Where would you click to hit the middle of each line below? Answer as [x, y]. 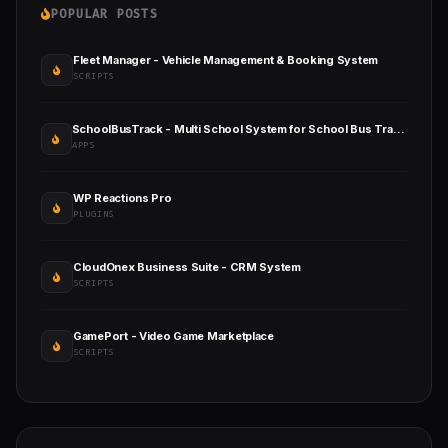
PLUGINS [94, 214]
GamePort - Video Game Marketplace [173, 336]
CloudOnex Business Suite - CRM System [187, 267]
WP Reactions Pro [122, 198]
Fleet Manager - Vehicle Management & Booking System [225, 60]
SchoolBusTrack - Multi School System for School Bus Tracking [398, 129]
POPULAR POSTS [104, 14]
